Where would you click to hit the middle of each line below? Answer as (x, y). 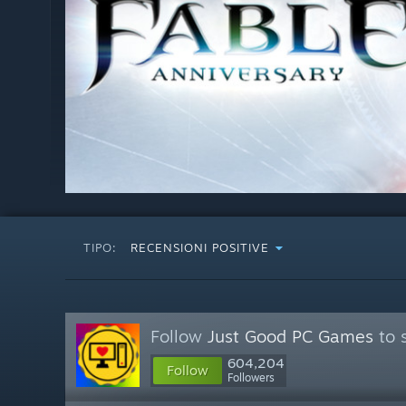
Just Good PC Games (290, 336)
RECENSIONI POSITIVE (200, 247)
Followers (251, 377)
